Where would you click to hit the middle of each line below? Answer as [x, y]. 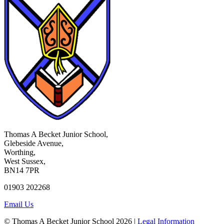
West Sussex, [25, 161]
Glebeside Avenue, [34, 143]
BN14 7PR [22, 170]
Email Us [19, 204]
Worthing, [20, 152]
